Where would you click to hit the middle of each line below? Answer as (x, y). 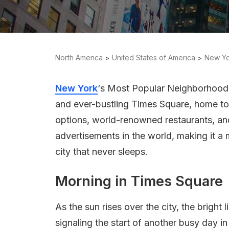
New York (76, 88)
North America (79, 58)
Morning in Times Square (139, 181)
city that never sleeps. (101, 152)
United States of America (154, 58)
